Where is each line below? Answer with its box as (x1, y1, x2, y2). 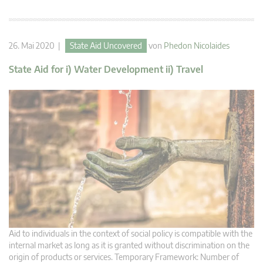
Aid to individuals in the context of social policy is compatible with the (9, 228, 252, 238)
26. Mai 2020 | (9, 40, 65, 50)
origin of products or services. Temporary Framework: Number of (9, 251, 239, 262)
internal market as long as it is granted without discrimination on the (9, 240, 249, 250)
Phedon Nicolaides (164, 40, 230, 50)
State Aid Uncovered (70, 40, 142, 50)
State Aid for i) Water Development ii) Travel (9, 63, 203, 75)
